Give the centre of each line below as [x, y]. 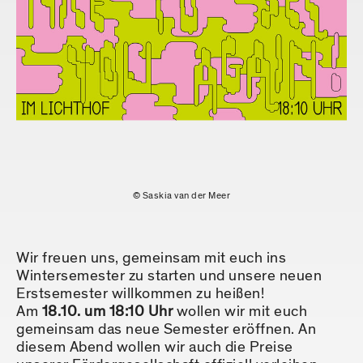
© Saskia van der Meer [181, 196]
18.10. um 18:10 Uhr [107, 312]
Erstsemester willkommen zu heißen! [140, 294]
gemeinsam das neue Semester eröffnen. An [166, 330]
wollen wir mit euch [240, 312]
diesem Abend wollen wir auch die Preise [155, 348]
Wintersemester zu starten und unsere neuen [169, 276]
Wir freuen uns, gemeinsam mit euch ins [151, 258]
